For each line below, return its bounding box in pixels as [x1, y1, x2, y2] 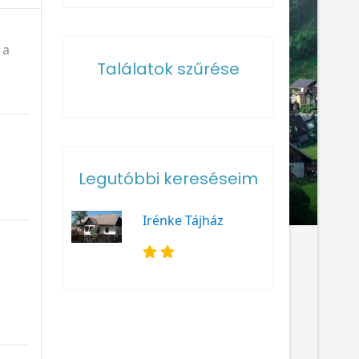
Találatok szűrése [96, 57, 240, 80]
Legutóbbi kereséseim [78, 167, 258, 190]
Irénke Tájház [143, 211, 224, 229]
